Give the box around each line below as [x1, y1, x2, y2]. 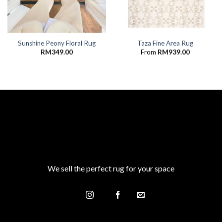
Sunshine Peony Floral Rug [18, 39, 96, 47]
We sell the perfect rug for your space [48, 163, 174, 173]
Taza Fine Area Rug [137, 39, 193, 47]
